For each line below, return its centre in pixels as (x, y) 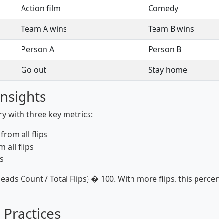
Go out (34, 70)
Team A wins (44, 29)
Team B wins (171, 29)
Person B (165, 49)
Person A (38, 49)
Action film (41, 8)
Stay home (168, 70)
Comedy (163, 8)
